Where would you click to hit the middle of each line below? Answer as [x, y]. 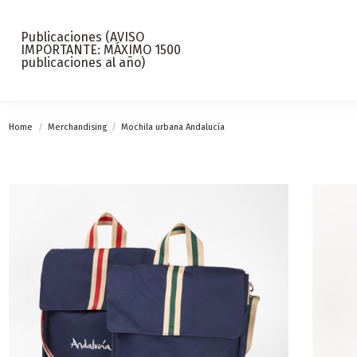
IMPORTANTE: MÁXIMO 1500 [101, 50]
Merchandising [77, 127]
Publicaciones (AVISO [83, 37]
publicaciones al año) [83, 63]
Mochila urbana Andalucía [173, 127]
